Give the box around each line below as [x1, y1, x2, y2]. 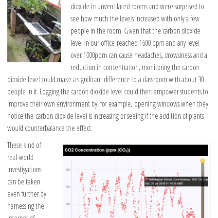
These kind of [7, 139, 41, 150]
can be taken [7, 176, 40, 187]
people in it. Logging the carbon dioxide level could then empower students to [7, 86, 208, 97]
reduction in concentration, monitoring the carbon [71, 61, 200, 73]
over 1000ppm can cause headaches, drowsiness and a [71, 49, 207, 60]
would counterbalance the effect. [7, 122, 92, 133]
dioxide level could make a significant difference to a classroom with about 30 [7, 73, 204, 85]
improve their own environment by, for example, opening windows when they [7, 98, 208, 109]
